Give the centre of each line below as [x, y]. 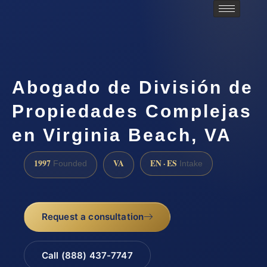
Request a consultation [93, 216]
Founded [69, 164]
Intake [190, 164]
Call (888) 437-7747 [87, 255]
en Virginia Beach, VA [122, 135]
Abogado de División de [133, 87]
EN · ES [164, 164]
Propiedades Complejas [132, 111]
